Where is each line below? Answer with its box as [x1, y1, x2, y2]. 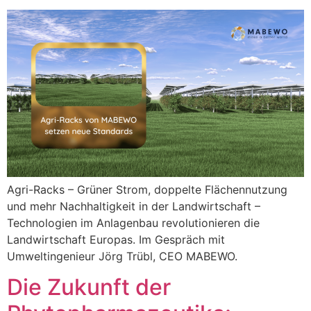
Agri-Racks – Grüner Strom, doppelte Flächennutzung [7, 182, 287, 196]
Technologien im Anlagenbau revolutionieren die [7, 215, 260, 230]
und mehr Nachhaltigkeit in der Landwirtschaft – [7, 199, 260, 213]
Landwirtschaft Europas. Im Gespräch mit [7, 232, 225, 246]
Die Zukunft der [7, 274, 171, 301]
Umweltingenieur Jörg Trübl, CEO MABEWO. [7, 249, 237, 263]
